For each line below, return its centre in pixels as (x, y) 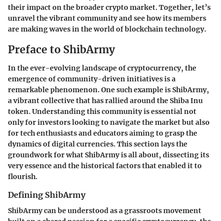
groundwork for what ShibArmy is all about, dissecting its (109, 155)
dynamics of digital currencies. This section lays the (98, 144)
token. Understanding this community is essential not (102, 111)
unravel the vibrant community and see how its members (107, 18)
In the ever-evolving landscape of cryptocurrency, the (102, 68)
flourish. (23, 177)
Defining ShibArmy (47, 195)
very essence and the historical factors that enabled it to (105, 166)
